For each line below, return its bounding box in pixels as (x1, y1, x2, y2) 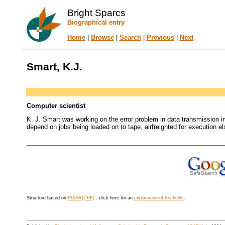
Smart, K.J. (26, 61, 82, 73)
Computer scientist (26, 102, 85, 109)
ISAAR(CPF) (67, 195, 94, 200)
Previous (146, 34, 174, 41)
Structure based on (26, 195, 68, 200)
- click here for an (94, 195, 134, 200)
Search (119, 34, 141, 41)
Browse (90, 34, 114, 41)
